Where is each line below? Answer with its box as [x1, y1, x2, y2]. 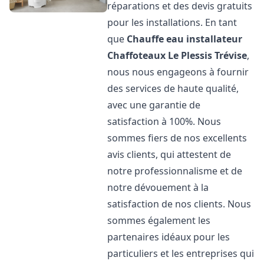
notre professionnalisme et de [107, 164, 243, 177]
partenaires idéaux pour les [107, 230, 230, 243]
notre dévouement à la [107, 181, 209, 194]
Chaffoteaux [107, 49, 166, 62]
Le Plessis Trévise [168, 49, 247, 62]
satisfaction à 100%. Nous [107, 115, 222, 128]
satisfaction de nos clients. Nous [107, 197, 252, 210]
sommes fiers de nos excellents [107, 131, 247, 144]
